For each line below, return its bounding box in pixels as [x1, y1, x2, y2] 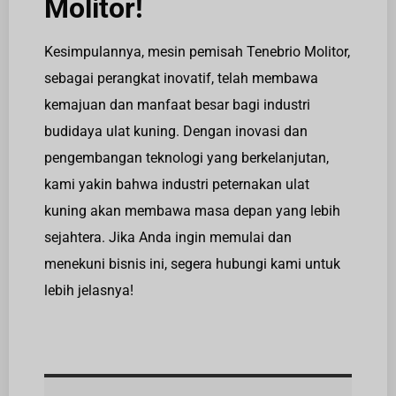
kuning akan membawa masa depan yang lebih [44, 202, 340, 220]
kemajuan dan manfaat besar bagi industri [44, 96, 310, 114]
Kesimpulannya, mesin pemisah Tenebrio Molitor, [44, 43, 350, 61]
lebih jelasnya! [44, 282, 133, 300]
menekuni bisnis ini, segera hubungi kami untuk [44, 255, 340, 273]
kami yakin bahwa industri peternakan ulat [44, 176, 309, 194]
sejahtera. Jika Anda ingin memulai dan [44, 229, 292, 247]
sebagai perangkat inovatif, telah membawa [44, 70, 318, 88]
